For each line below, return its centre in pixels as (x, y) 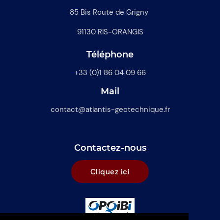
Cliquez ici (110, 172)
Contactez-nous (110, 148)
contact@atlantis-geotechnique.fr (110, 110)
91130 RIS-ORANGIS (110, 32)
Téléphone (110, 55)
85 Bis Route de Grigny (109, 13)
